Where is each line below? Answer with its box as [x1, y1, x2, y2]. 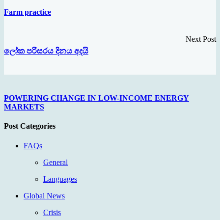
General [43, 158, 68, 166]
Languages [43, 174, 77, 183]
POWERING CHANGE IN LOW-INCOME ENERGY [4, 94, 189, 103]
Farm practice [4, 8, 51, 17]
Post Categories [4, 122, 55, 131]
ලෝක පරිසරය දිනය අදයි [4, 46, 88, 55]
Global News [24, 191, 65, 200]
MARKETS [4, 103, 44, 111]
